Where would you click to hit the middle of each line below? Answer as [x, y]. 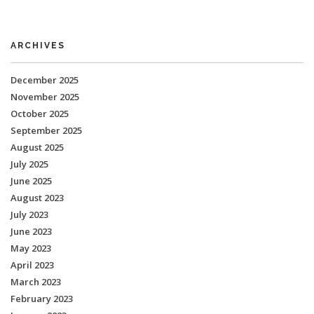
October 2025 [40, 114]
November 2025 [45, 97]
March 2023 [36, 282]
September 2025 [46, 130]
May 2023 [31, 248]
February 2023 [42, 299]
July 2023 [29, 214]
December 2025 [45, 80]
